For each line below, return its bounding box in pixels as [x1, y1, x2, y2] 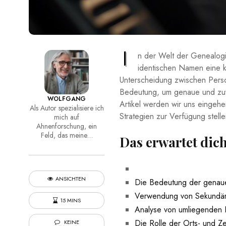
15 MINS [60, 196, 81, 205]
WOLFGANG [47, 94, 86, 104]
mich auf [54, 112, 79, 123]
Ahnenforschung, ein [36, 121, 97, 132]
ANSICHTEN [55, 175, 86, 183]
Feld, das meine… [40, 130, 93, 141]
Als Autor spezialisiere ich [29, 103, 104, 114]
